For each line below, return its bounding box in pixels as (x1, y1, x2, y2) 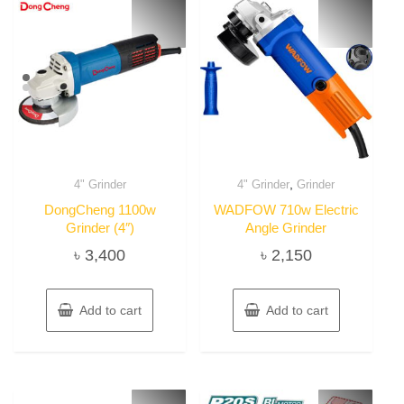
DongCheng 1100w (43, 201, 156, 217)
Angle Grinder (245, 219, 327, 235)
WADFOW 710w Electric (213, 201, 359, 217)
